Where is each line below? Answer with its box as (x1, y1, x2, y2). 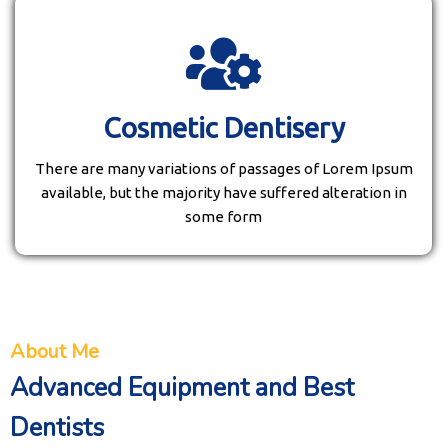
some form (185, 208, 262, 225)
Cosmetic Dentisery (102, 112, 345, 143)
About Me (10, 338, 99, 365)
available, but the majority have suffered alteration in (40, 184, 407, 201)
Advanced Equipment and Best (10, 371, 354, 405)
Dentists (10, 411, 104, 445)
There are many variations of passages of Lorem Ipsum (34, 160, 413, 177)
